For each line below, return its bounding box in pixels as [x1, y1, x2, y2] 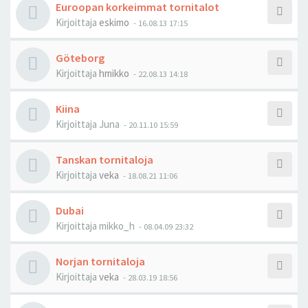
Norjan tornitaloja [56, 254, 145, 268]
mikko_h [99, 219, 135, 232]
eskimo [99, 16, 129, 29]
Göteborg [56, 51, 104, 65]
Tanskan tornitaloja [56, 153, 153, 166]
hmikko [99, 67, 129, 80]
